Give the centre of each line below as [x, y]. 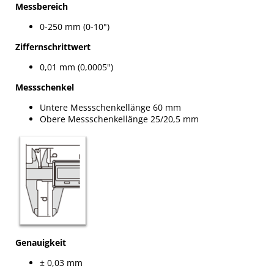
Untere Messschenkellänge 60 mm [110, 107]
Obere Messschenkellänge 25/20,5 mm [119, 119]
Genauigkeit [41, 243]
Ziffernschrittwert [53, 46]
